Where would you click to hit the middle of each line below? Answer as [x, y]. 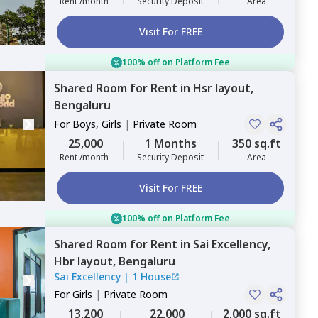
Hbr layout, [86, 261]
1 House [152, 276]
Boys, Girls [97, 124]
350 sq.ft [257, 143]
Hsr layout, [223, 88]
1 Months [170, 143]
